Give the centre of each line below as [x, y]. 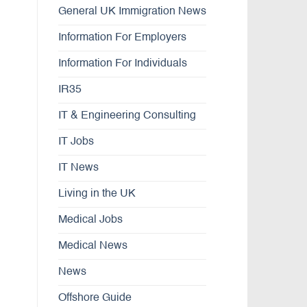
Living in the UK [97, 194]
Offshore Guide [95, 298]
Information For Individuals [122, 64]
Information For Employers [122, 38]
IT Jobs [76, 142]
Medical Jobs [90, 220]
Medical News [93, 246]
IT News [78, 168]
